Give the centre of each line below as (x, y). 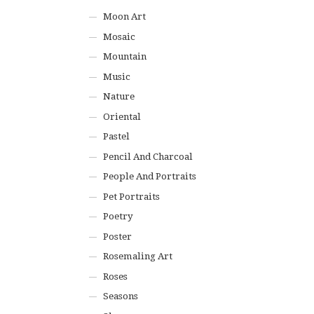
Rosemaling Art (138, 256)
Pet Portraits (132, 196)
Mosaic (120, 36)
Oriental (122, 116)
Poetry (118, 216)
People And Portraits (150, 176)
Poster (118, 236)
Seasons (121, 296)
